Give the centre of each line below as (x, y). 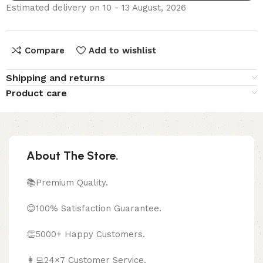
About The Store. (73, 155)
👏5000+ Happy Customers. (86, 234)
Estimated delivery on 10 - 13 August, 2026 (96, 7)
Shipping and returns (56, 77)
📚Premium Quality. (67, 182)
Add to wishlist (122, 50)
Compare (44, 50)
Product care (37, 93)
